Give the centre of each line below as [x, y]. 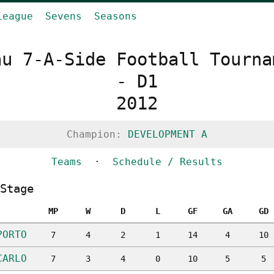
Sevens [64, 16]
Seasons [116, 16]
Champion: [97, 134]
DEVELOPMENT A [168, 134]
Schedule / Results [168, 162]
